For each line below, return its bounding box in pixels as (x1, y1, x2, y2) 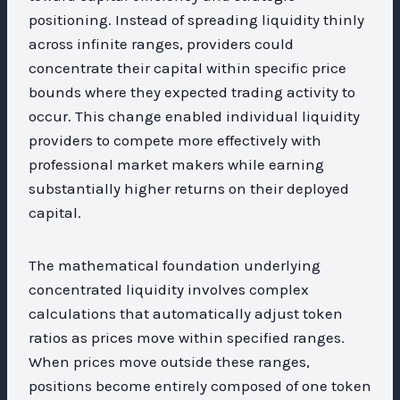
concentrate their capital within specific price (29, 58, 346, 77)
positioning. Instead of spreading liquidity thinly (29, 10, 364, 29)
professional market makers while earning (29, 154, 324, 173)
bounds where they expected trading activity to (29, 82, 355, 101)
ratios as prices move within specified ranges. (29, 328, 345, 346)
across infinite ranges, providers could (29, 34, 294, 53)
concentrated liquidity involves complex (29, 279, 309, 298)
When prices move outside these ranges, (29, 352, 310, 371)
